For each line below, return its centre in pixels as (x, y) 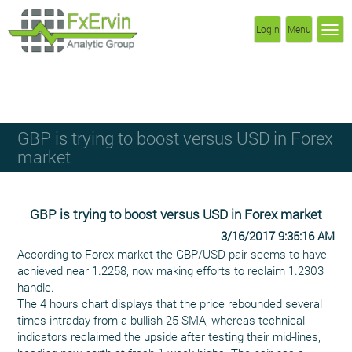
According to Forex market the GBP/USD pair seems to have (172, 254)
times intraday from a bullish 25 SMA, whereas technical (161, 320)
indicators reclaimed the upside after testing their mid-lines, (169, 336)
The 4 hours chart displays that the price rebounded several (170, 303)
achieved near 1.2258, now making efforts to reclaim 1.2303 (171, 270)
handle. (36, 287)
